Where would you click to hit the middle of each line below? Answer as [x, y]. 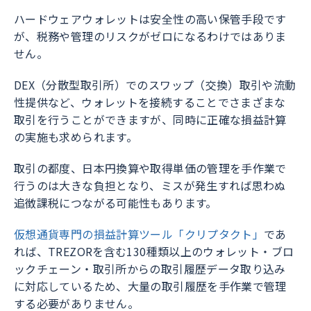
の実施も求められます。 [76, 137]
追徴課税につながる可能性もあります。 [116, 203]
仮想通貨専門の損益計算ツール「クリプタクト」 [139, 234]
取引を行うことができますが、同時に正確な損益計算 [150, 120]
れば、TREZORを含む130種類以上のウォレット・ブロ [154, 252]
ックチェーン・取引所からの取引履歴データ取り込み [150, 269]
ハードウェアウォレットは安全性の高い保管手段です [150, 19]
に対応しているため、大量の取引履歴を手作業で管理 [150, 286]
